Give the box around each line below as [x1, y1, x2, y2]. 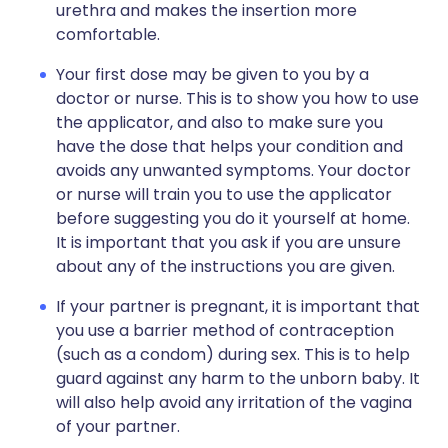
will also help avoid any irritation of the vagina [56, 391, 412, 415]
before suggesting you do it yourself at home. [56, 207, 410, 231]
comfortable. [56, 23, 160, 47]
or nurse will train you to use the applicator [56, 183, 392, 207]
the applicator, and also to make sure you [56, 111, 383, 135]
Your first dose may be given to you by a [56, 63, 369, 87]
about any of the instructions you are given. [56, 255, 395, 279]
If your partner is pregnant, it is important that [56, 295, 420, 319]
